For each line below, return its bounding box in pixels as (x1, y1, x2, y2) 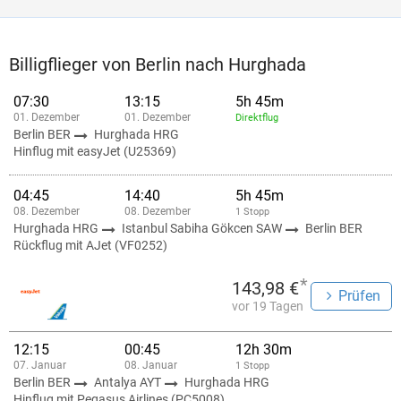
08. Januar (124, 359, 177, 371)
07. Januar (13, 359, 66, 371)
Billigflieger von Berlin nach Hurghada (9, 54, 306, 75)
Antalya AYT (94, 375, 164, 389)
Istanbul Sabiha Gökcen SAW (122, 221, 285, 235)
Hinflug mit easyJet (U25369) (13, 144, 176, 158)
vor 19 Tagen (232, 299, 303, 313)
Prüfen (338, 287, 380, 304)
